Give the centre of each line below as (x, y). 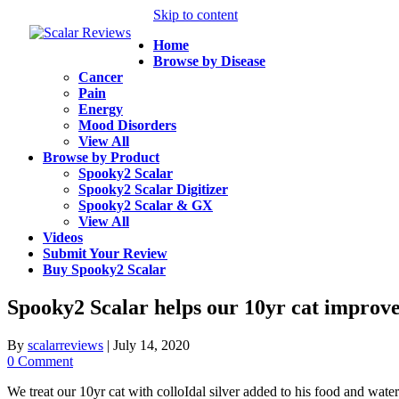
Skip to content (195, 15)
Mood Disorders (127, 125)
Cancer (101, 77)
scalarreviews (65, 345)
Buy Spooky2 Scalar (104, 269)
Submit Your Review (105, 253)
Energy (101, 109)
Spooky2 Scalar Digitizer (153, 189)
